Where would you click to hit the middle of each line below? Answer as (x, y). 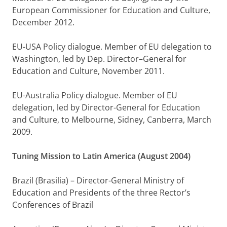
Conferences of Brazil (53, 205)
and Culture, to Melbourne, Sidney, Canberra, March (112, 120)
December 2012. (43, 22)
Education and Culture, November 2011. (88, 71)
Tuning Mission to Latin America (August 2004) (101, 156)
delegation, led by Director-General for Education (106, 107)
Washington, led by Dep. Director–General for (99, 59)
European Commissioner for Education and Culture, (111, 10)
